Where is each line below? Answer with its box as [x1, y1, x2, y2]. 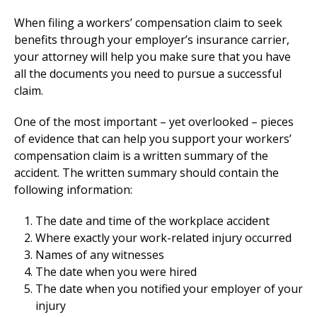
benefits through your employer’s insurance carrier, [14, 32, 289, 48]
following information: [14, 182, 132, 198]
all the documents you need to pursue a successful [14, 66, 282, 82]
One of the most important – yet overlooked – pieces [14, 114, 294, 130]
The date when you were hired [35, 264, 197, 280]
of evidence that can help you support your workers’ [14, 131, 292, 147]
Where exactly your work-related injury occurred [35, 230, 292, 246]
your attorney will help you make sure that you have [14, 49, 291, 65]
